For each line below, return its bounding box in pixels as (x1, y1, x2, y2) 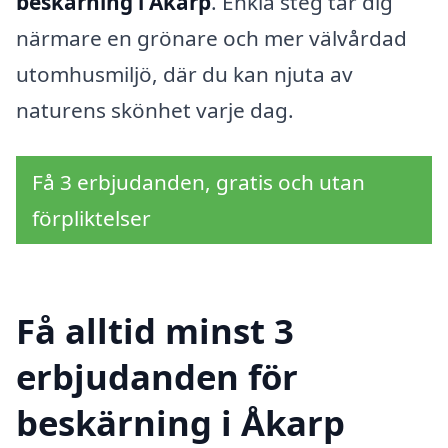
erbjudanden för (16, 353, 298, 401)
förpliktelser (32, 203, 151, 232)
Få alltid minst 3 (16, 307, 294, 355)
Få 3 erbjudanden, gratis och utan (32, 167, 365, 196)
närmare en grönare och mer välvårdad (16, 23, 407, 52)
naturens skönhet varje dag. (16, 95, 294, 124)
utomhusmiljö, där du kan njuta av (16, 59, 353, 88)
